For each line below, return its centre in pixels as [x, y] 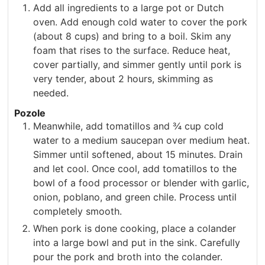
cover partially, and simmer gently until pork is [138, 64]
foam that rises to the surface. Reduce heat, [132, 50]
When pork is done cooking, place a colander [135, 229]
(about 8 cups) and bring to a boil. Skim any [132, 36]
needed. [51, 93]
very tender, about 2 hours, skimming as [123, 78]
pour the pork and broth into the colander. [128, 257]
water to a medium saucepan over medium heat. [142, 140]
